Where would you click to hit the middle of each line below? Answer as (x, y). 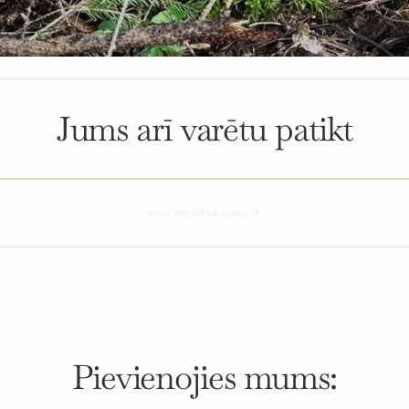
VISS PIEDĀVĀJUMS (198, 213)
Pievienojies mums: (204, 378)
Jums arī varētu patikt (204, 128)
